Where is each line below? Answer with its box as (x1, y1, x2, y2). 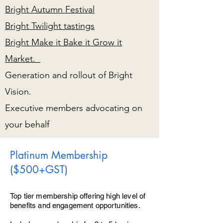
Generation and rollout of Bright (5, 70, 132, 81)
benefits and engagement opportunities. (10, 201, 142, 210)
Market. (5, 53, 40, 64)
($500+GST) (10, 163, 71, 176)
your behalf (5, 119, 49, 130)
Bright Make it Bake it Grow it (5, 37, 122, 48)
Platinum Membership (10, 148, 108, 162)
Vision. (5, 86, 34, 97)
